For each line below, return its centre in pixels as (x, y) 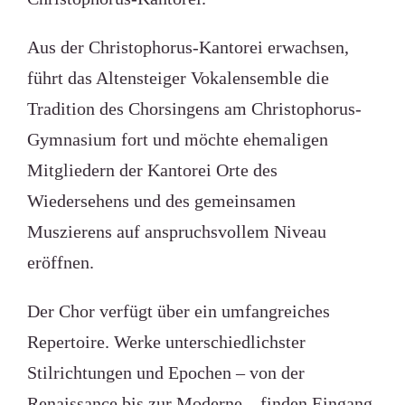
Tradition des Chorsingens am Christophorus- (194, 108)
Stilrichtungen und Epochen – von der (165, 372)
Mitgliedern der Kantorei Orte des (152, 170)
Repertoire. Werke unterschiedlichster (166, 342)
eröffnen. (60, 262)
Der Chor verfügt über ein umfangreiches (178, 311)
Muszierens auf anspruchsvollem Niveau (176, 231)
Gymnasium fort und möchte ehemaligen (177, 139)
